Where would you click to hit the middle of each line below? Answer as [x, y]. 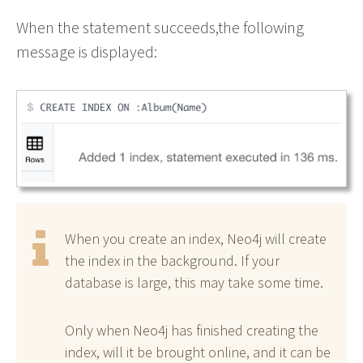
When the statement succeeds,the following [160, 27]
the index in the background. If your [172, 260]
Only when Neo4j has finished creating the [192, 330]
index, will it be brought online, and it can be [198, 352]
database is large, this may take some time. [194, 282]
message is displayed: [87, 51]
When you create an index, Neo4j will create [196, 238]
